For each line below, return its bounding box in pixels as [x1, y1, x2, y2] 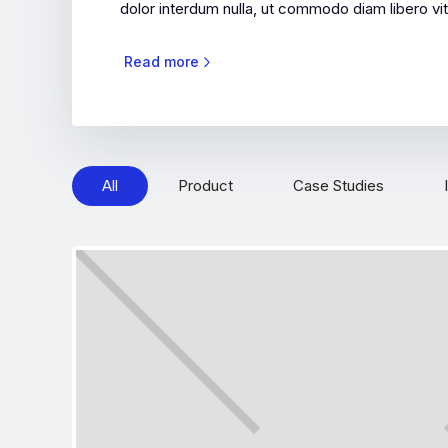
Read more [124, 53, 199, 70]
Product [178, 176, 233, 195]
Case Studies [293, 176, 384, 195]
